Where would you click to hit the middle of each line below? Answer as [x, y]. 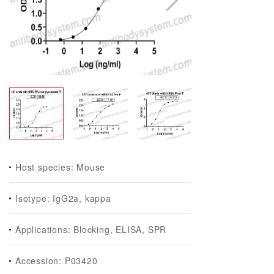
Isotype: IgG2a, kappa [63, 198]
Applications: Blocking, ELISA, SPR [91, 229]
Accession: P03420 [57, 261]
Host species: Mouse [61, 167]
